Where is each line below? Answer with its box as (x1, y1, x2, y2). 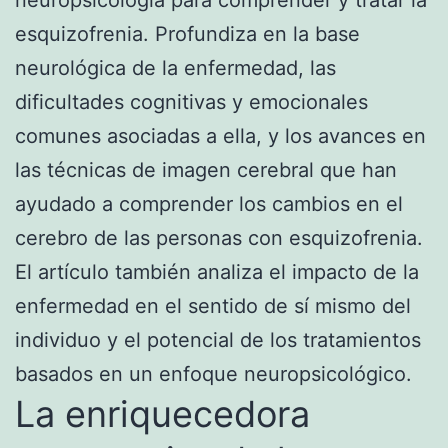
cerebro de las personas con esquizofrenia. (15, 225, 423, 250)
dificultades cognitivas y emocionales (15, 89, 368, 114)
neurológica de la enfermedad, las (15, 55, 336, 80)
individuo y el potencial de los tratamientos (15, 327, 421, 352)
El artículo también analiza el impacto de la (15, 259, 419, 284)
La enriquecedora (15, 391, 310, 436)
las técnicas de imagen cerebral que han (15, 157, 397, 182)
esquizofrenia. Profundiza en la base (15, 21, 360, 46)
